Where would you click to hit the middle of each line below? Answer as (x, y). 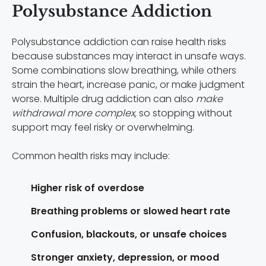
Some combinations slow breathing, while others (124, 70)
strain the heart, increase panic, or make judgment (128, 84)
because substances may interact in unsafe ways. (129, 56)
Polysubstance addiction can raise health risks (119, 42)
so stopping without (184, 113)
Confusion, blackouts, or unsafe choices (129, 234)
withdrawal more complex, (74, 113)
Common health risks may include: (91, 156)
